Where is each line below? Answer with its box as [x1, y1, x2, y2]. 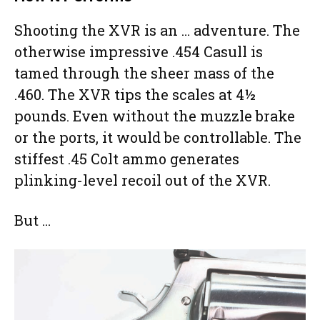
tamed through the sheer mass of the [14, 63, 274, 82]
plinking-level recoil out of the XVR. [14, 170, 271, 189]
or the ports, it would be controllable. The [14, 127, 301, 146]
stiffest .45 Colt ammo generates [14, 149, 239, 168]
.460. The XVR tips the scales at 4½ [14, 84, 255, 104]
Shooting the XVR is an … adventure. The [14, 20, 300, 39]
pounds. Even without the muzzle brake [14, 106, 295, 125]
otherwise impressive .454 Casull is [14, 41, 263, 61]
